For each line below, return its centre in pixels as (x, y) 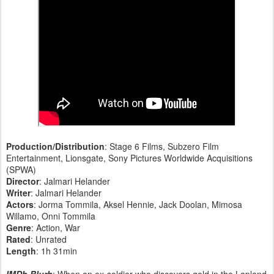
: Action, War (56, 227)
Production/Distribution (55, 146)
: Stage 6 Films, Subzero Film (162, 146)
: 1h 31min (57, 250)
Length (21, 250)
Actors (20, 204)
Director (23, 181)
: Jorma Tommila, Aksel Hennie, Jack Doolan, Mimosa (138, 204)
